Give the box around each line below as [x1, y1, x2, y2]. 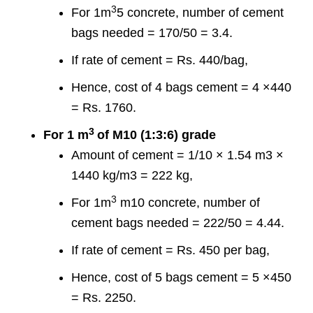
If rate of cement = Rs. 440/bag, [71, 53, 249, 68]
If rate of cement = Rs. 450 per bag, [71, 243, 270, 258]
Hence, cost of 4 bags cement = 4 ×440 [71, 80, 292, 95]
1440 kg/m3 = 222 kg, [71, 168, 194, 183]
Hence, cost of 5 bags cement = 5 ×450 [71, 270, 292, 285]
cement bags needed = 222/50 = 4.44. [71, 216, 285, 231]
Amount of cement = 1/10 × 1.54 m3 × [71, 148, 284, 163]
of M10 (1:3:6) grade [97, 128, 217, 143]
